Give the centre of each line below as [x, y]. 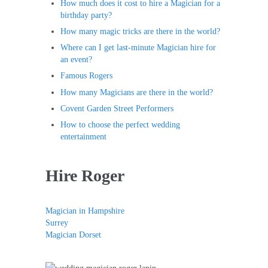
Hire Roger [85, 175]
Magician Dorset [73, 235]
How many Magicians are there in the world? [137, 92]
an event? [77, 60]
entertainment [84, 136]
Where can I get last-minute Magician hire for [138, 48]
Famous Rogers [87, 76]
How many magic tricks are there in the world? [141, 31]
